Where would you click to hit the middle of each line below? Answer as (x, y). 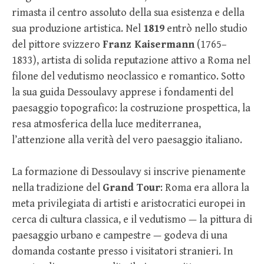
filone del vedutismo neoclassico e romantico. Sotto (128, 76)
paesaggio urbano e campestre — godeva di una (120, 235)
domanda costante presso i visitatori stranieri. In (122, 251)
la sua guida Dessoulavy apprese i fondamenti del (123, 92)
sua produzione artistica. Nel (77, 28)
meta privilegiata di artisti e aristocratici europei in (128, 203)
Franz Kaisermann (148, 44)
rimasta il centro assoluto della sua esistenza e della (128, 12)
